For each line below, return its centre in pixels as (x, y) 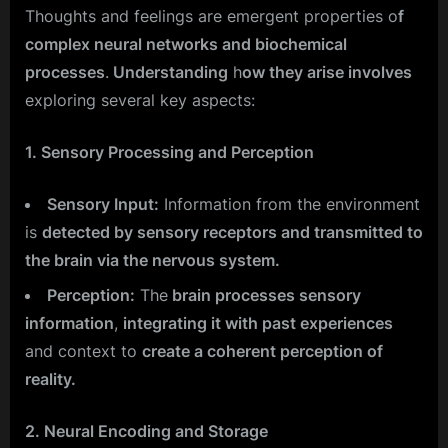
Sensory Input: (103, 204)
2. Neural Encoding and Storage (146, 430)
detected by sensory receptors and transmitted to (232, 232)
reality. (50, 378)
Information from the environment (289, 204)
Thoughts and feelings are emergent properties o (211, 16)
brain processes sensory (264, 294)
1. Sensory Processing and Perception (169, 152)
